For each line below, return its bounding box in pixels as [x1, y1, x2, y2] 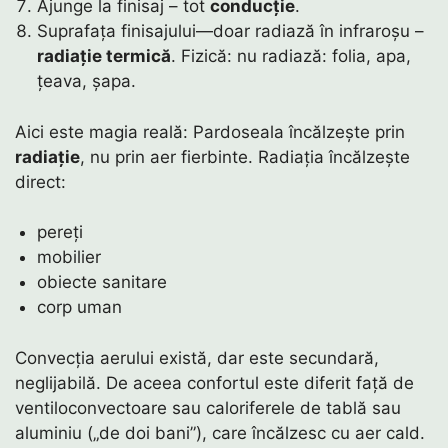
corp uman [37, 297, 123, 318]
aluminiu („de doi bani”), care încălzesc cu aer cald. [15, 422, 425, 443]
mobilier [37, 247, 102, 268]
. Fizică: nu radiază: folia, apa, [171, 46, 412, 67]
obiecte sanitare [37, 272, 168, 293]
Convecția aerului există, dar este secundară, [15, 347, 379, 368]
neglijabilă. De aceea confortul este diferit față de [15, 372, 414, 393]
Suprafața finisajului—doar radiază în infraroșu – [37, 21, 425, 42]
